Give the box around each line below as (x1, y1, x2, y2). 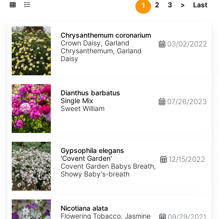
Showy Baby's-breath (61, 170, 130, 178)
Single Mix (61, 96, 93, 105)
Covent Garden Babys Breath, (61, 162, 156, 171)
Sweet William (61, 104, 105, 113)
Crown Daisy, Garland (61, 39, 130, 47)
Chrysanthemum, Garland (61, 46, 142, 55)
